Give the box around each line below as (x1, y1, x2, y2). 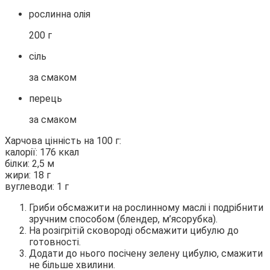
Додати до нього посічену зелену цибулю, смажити (29, 247, 263, 259)
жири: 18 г (5, 169, 51, 181)
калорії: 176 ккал (5, 146, 79, 158)
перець (29, 92, 62, 104)
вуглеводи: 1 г (5, 180, 69, 192)
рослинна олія (29, 8, 90, 20)
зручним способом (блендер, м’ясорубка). (29, 213, 218, 225)
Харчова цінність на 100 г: (5, 134, 121, 146)
